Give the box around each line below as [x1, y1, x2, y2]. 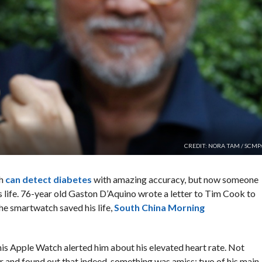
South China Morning [113, 201, 205, 213]
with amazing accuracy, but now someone [91, 173, 258, 185]
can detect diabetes [5, 173, 92, 185]
